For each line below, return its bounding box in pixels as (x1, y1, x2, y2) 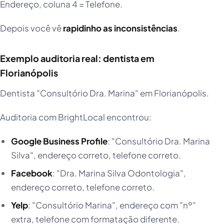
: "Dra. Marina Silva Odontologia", (52, 167, 186, 179)
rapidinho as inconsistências (63, 22, 177, 34)
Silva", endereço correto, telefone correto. (10, 149, 181, 161)
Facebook (10, 167, 52, 179)
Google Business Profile (10, 135, 107, 147)
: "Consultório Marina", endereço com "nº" (27, 199, 196, 211)
